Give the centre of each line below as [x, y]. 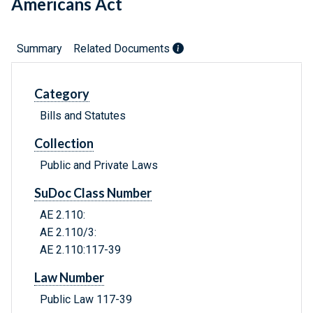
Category [62, 94]
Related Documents [123, 49]
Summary [39, 49]
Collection [64, 144]
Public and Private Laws [99, 166]
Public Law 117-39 [86, 300]
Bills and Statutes [83, 116]
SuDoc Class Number [93, 193]
